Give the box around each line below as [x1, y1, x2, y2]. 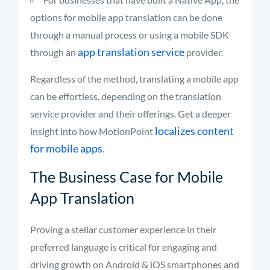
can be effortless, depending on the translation [30, 90, 221, 102]
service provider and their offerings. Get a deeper [30, 108, 231, 120]
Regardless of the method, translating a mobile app [30, 73, 239, 85]
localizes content [155, 124, 234, 138]
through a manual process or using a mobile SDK [30, 29, 229, 41]
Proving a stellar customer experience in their [30, 224, 216, 236]
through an [30, 46, 78, 58]
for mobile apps [30, 142, 102, 155]
